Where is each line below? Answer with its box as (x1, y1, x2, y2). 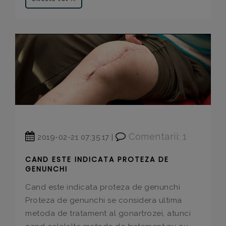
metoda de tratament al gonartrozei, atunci (25, 209, 191, 218)
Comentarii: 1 (126, 131, 187, 142)
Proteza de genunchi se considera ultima (25, 196, 182, 205)
